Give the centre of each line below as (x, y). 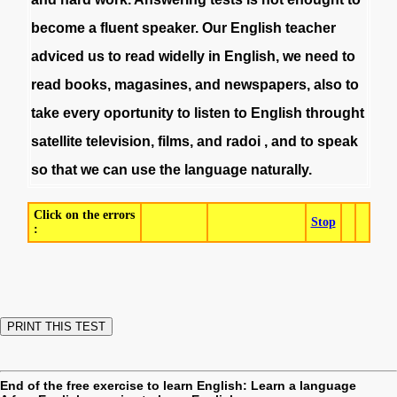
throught (335, 113)
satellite (56, 141)
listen (212, 113)
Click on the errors (84, 215)
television (118, 141)
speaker (168, 28)
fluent (119, 28)
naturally (279, 170)
